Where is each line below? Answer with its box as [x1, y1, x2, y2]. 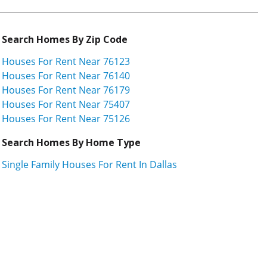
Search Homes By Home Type [2, 135, 141, 149]
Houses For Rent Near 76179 [2, 83, 130, 97]
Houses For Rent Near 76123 [2, 54, 130, 68]
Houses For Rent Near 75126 [2, 111, 130, 125]
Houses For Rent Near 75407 [2, 97, 130, 111]
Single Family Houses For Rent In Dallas [2, 157, 177, 171]
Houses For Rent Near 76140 [2, 69, 130, 82]
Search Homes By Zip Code [2, 32, 128, 46]
